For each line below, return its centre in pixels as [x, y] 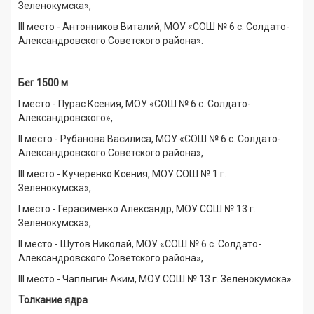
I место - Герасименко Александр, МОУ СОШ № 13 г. [137, 209]
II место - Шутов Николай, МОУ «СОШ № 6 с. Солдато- [140, 244]
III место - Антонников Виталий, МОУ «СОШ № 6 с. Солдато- [154, 26]
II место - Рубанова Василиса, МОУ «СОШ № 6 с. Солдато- [150, 138]
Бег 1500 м [43, 82]
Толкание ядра [53, 300]
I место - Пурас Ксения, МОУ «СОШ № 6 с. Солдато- [135, 103]
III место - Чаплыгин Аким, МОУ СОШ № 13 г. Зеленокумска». [156, 279]
